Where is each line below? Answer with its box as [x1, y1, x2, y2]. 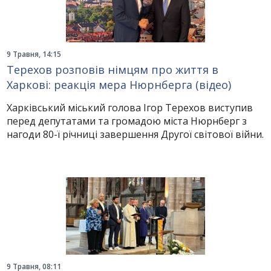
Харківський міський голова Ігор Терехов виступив [7, 101, 253, 114]
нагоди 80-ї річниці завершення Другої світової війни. [7, 128, 264, 141]
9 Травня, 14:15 [7, 49, 62, 59]
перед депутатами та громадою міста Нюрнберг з [7, 114, 247, 128]
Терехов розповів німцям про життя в [7, 62, 219, 77]
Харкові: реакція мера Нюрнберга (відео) [7, 77, 232, 92]
